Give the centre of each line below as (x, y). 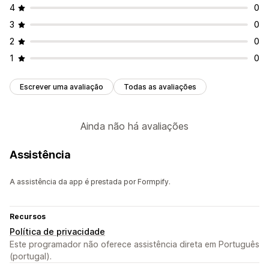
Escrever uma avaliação (62, 87)
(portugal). (31, 256)
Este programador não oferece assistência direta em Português (134, 244)
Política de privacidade (57, 232)
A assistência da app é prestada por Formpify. (90, 182)
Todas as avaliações (160, 87)
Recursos (28, 217)
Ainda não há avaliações (134, 126)
